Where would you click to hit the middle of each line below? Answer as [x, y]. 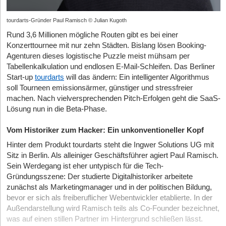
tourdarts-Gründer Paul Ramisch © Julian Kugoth [67, 20]
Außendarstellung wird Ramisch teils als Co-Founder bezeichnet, [113, 209]
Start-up [21, 77]
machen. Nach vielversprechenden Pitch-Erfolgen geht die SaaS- [114, 99]
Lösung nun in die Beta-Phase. [57, 109]
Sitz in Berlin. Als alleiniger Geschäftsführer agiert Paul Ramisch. [112, 156]
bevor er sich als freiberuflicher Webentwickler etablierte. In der [109, 198]
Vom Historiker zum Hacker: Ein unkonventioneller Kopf [105, 130]
